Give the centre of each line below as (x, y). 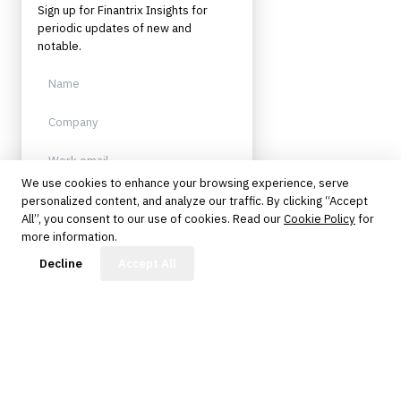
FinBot (335, 254)
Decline (61, 264)
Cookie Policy (320, 219)
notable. (60, 46)
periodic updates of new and (115, 28)
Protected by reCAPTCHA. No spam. (121, 237)
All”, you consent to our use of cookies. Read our (151, 219)
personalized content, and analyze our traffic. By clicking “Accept (195, 201)
